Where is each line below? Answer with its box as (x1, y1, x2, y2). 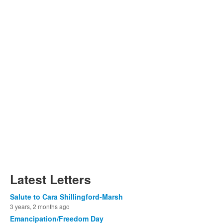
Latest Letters (10, 170, 91, 188)
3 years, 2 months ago (10, 202, 70, 211)
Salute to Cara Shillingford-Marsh (10, 192, 123, 202)
